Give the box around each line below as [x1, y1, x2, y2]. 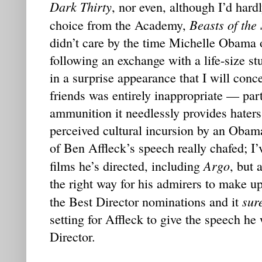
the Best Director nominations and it [50, 192, 242, 210]
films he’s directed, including [50, 157, 204, 174]
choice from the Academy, [50, 16, 189, 33]
